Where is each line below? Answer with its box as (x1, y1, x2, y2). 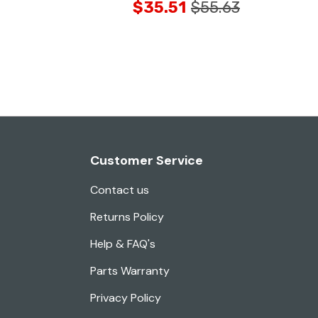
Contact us (90, 182, 149, 198)
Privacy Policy (90, 290, 161, 306)
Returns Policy (90, 209, 164, 225)
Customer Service (90, 152, 203, 170)
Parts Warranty (90, 263, 170, 279)
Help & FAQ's (90, 236, 155, 252)
